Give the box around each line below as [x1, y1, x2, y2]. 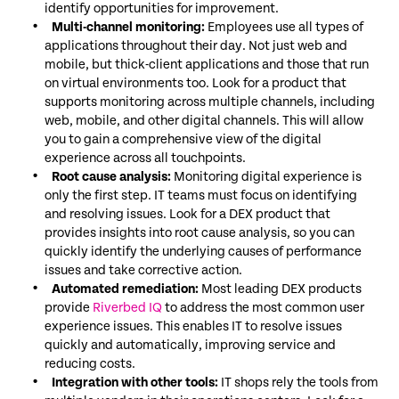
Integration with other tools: [52, 374, 218, 390]
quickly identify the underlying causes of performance [45, 243, 362, 259]
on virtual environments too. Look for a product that [45, 75, 346, 91]
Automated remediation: [52, 281, 199, 297]
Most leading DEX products [199, 281, 362, 297]
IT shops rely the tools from [218, 374, 379, 390]
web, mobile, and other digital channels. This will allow [45, 112, 363, 128]
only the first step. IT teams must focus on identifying [45, 187, 357, 203]
